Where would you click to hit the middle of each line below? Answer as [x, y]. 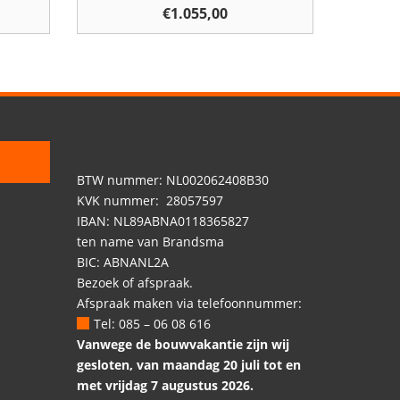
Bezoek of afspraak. [135, 282]
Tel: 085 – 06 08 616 [152, 323]
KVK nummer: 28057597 [150, 200]
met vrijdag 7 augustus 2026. [165, 385]
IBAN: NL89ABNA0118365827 [163, 221]
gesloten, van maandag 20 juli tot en [189, 364]
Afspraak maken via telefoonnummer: [189, 303]
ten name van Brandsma [150, 241]
